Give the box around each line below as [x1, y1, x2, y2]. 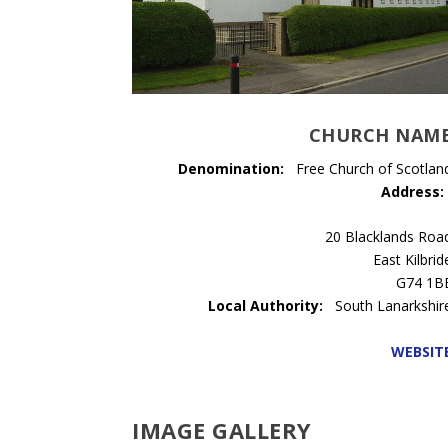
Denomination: [178, 158, 285, 178]
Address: [381, 181, 445, 201]
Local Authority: [208, 296, 324, 316]
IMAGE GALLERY [132, 415, 312, 446]
